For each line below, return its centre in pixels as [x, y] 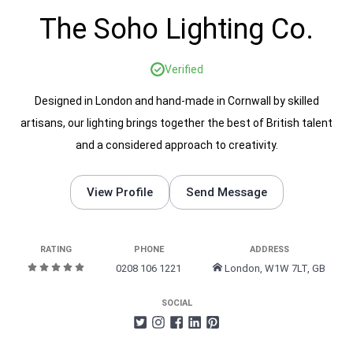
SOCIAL [176, 303]
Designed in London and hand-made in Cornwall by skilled [176, 101]
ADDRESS [269, 249]
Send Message [226, 192]
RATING [56, 249]
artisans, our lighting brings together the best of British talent [176, 123]
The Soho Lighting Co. [176, 29]
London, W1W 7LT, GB [274, 268]
